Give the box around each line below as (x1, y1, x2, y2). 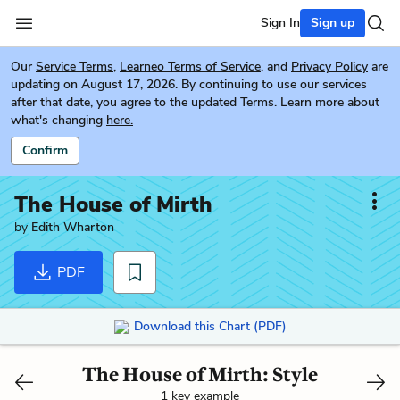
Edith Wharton (31, 219, 114, 236)
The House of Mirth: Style (82, 362, 318, 387)
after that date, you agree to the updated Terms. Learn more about (11, 94, 379, 111)
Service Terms (36, 58, 113, 75)
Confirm (22, 142, 68, 159)
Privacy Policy (291, 58, 368, 75)
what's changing (11, 112, 103, 129)
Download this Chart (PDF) (133, 317, 287, 335)
